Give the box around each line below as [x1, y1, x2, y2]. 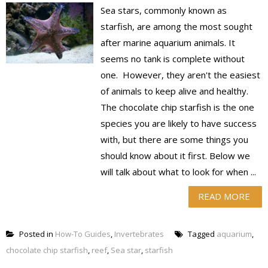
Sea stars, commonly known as [100, 4, 227, 17]
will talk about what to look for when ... [100, 166, 257, 178]
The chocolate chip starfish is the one [100, 101, 255, 114]
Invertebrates [114, 229, 164, 240]
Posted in [17, 229, 55, 240]
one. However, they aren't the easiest [100, 69, 261, 81]
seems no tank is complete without [100, 53, 245, 65]
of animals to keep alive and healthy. [100, 85, 251, 98]
